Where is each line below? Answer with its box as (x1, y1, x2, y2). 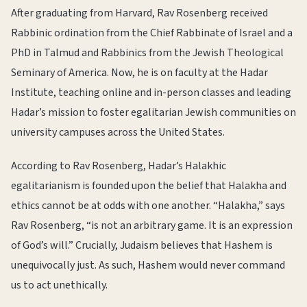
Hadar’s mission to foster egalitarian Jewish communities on (11, 105, 296, 120)
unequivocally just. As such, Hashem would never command (11, 258, 285, 273)
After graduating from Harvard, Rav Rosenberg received (11, 5, 268, 21)
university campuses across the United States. (11, 125, 227, 140)
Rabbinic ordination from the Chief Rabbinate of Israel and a (11, 25, 293, 40)
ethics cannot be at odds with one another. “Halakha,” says (11, 198, 285, 213)
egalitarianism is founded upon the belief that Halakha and (11, 178, 286, 193)
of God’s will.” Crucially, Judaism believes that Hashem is (11, 238, 273, 253)
